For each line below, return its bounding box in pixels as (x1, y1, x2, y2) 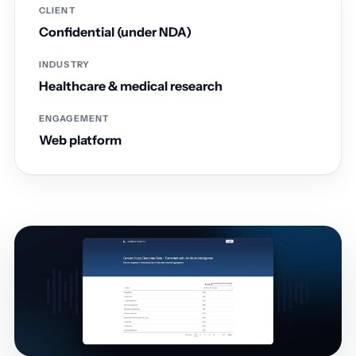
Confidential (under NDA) (39, 24, 192, 40)
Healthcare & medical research (39, 78, 222, 94)
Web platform (39, 132, 122, 148)
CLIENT (39, 5, 75, 16)
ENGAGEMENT (39, 113, 109, 124)
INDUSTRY (39, 59, 90, 70)
